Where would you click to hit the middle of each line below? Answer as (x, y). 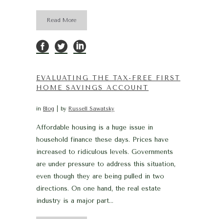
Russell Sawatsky (91, 109)
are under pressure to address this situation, (106, 164)
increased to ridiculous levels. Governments (105, 152)
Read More (62, 20)
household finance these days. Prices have (102, 139)
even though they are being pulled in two (100, 176)
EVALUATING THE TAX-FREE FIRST (108, 78)
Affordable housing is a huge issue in (95, 127)
